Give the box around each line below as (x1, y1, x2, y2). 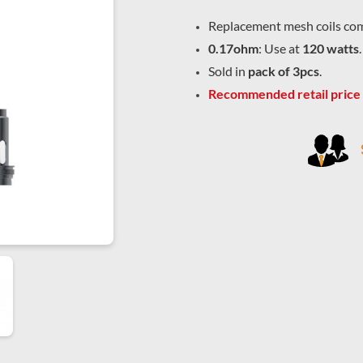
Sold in (207, 63, 248, 79)
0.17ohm (207, 41, 258, 57)
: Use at (258, 41, 302, 57)
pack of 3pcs (247, 63, 319, 79)
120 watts (301, 41, 359, 57)
